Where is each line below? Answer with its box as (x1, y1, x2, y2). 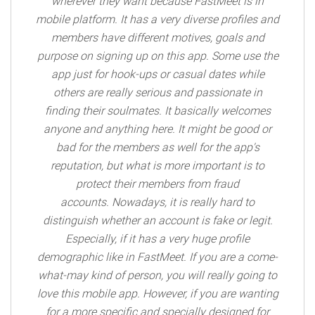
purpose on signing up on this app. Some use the (37, 49, 278, 63)
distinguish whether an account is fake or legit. (42, 214, 273, 227)
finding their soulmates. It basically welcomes (44, 104, 271, 117)
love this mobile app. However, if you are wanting (37, 287, 278, 300)
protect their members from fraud (76, 177, 239, 191)
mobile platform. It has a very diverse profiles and (36, 13, 279, 26)
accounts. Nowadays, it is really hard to (60, 195, 255, 209)
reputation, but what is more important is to (51, 159, 264, 172)
